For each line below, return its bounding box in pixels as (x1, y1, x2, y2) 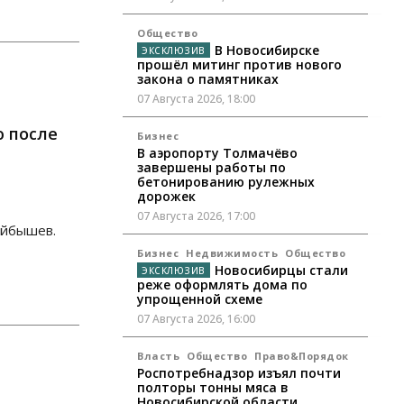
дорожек (137, 188, 196, 206)
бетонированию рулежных (137, 173, 315, 191)
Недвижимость (186, 246, 278, 261)
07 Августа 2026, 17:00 (137, 208, 255, 225)
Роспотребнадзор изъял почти (137, 364, 341, 382)
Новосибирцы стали (214, 262, 348, 280)
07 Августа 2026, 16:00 (137, 311, 255, 327)
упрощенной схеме (137, 290, 262, 308)
